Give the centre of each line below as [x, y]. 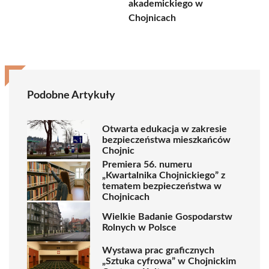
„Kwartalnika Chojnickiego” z [164, 175]
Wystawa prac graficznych [158, 250]
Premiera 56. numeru [147, 165]
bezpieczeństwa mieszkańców [166, 140]
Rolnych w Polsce [139, 227]
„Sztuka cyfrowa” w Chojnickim [169, 261]
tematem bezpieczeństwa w [162, 186]
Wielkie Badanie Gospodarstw [167, 216]
